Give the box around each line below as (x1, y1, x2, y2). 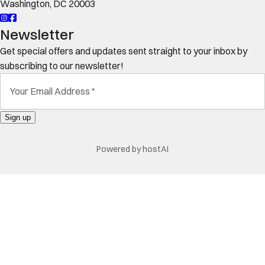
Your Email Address (10, 85, 90, 97)
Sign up (5, 113, 31, 122)
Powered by (96, 144, 143, 154)
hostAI (143, 144, 169, 154)
